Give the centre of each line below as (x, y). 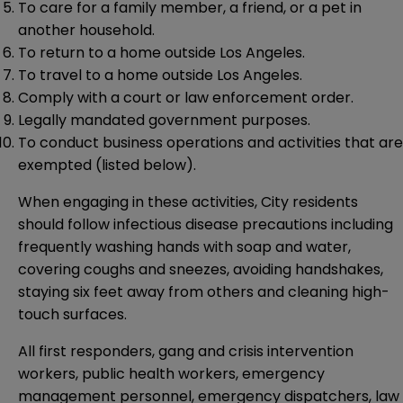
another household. (86, 31)
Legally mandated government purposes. (164, 121)
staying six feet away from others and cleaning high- (204, 292)
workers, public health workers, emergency (171, 374)
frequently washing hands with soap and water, (184, 247)
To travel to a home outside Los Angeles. (160, 76)
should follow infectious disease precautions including (206, 225)
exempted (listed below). (107, 166)
